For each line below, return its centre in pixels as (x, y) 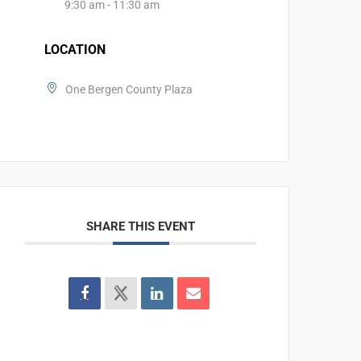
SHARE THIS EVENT (141, 226)
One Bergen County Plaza (129, 89)
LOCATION (75, 50)
